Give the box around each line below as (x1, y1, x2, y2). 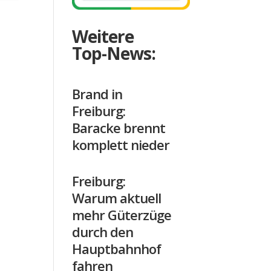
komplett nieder (72, 135, 170, 154)
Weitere (72, 25, 134, 48)
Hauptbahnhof (72, 240, 162, 258)
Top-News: (72, 42, 156, 65)
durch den (72, 223, 134, 241)
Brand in (72, 85, 123, 103)
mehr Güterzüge (72, 206, 172, 224)
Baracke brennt (72, 119, 166, 137)
